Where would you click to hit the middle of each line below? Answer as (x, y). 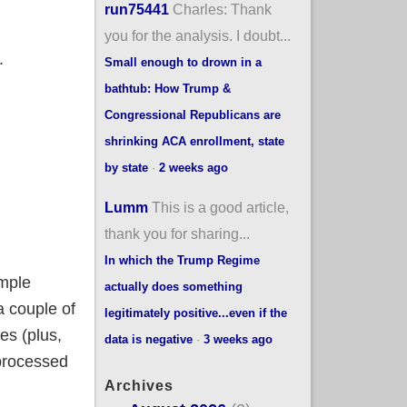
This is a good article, (220, 207)
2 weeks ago (193, 167)
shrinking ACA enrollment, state (194, 141)
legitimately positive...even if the (195, 313)
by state (126, 167)
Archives (139, 385)
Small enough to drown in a (183, 62)
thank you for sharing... (177, 233)
